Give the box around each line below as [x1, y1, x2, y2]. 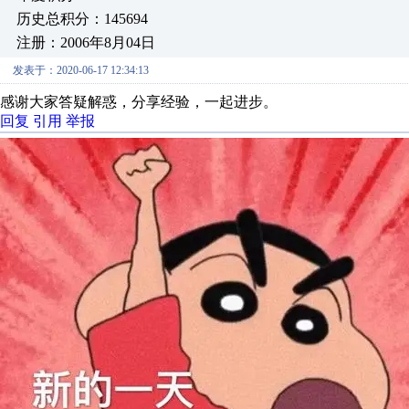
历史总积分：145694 [16, 11, 148, 26]
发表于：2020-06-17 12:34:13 [13, 64, 149, 77]
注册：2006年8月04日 [16, 35, 155, 50]
